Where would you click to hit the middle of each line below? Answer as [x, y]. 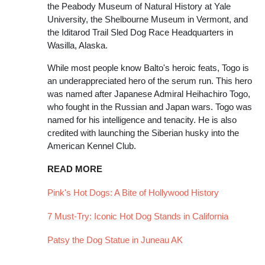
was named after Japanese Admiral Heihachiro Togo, [149, 94]
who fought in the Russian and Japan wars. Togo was [150, 107]
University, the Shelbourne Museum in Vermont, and [148, 19]
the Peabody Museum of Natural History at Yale [139, 6]
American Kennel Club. [92, 146]
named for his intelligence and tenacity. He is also [142, 120]
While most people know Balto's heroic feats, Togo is [148, 68]
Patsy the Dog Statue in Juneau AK [115, 240]
